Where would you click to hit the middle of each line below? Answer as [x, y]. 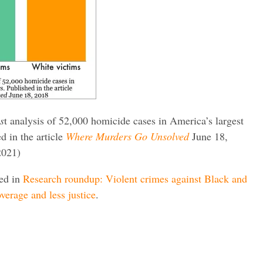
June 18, [210, 136]
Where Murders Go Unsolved [127, 136]
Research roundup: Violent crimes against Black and [135, 178]
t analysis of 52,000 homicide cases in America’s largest [124, 120]
